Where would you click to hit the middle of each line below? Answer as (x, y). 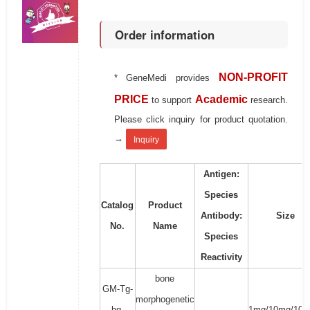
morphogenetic (165, 300)
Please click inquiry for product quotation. (201, 120)
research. (270, 100)
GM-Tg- (117, 289)
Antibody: (221, 216)
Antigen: (221, 174)
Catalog (118, 206)
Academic (221, 100)
